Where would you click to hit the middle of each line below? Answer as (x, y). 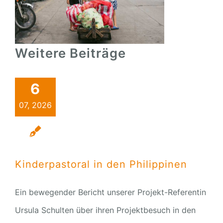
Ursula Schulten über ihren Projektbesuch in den (105, 210)
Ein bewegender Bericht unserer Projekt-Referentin (110, 192)
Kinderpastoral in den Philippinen (101, 165)
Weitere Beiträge (70, 53)
